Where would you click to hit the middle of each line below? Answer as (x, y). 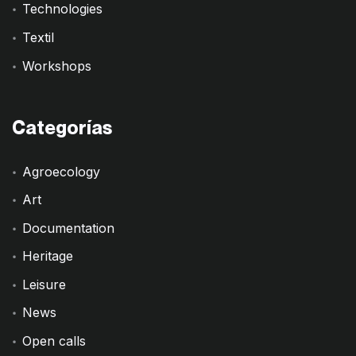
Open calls (54, 341)
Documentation (69, 228)
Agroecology (62, 171)
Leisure (44, 284)
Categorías (62, 127)
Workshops (57, 66)
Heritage (48, 256)
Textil (39, 37)
